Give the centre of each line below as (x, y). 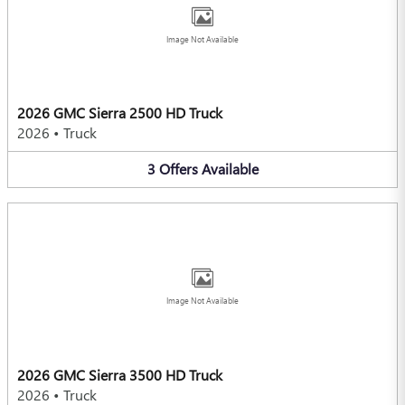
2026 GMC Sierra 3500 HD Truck (120, 374)
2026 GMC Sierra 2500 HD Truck (120, 113)
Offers (178, 169)
